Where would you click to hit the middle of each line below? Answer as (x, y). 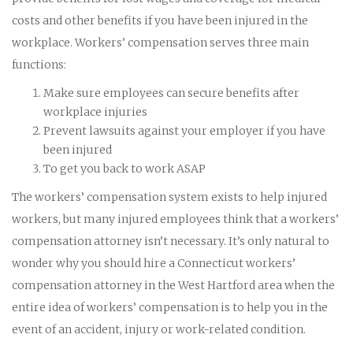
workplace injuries (95, 111)
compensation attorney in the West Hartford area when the (173, 285)
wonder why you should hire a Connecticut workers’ (154, 263)
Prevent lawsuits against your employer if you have (184, 130)
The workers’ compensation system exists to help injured (169, 197)
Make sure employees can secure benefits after (171, 93)
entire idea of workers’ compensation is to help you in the (170, 307)
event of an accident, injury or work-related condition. (159, 329)
